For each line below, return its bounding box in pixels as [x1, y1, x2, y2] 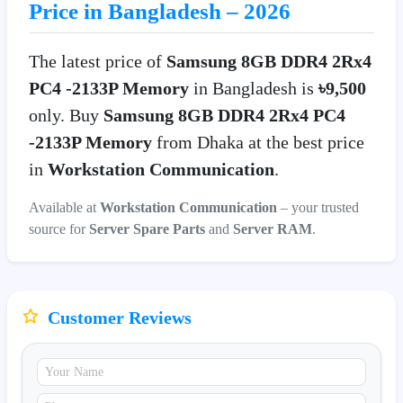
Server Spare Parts [89, 220, 205, 237]
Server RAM [233, 220, 312, 237]
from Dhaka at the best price [152, 131, 364, 152]
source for [29, 220, 89, 237]
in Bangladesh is [189, 77, 318, 98]
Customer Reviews [43, 307, 192, 327]
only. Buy [29, 104, 103, 125]
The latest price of [29, 50, 166, 71]
